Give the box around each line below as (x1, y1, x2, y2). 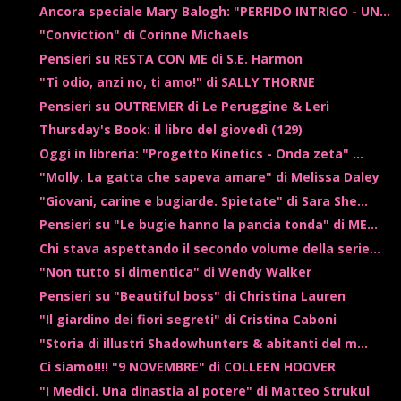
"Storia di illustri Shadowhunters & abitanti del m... (38, 334, 368, 352)
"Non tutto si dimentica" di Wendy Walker (38, 263, 311, 281)
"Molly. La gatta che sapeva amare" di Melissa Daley (38, 168, 380, 186)
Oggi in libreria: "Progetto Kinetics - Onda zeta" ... (38, 144, 363, 162)
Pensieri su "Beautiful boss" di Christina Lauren (38, 286, 346, 304)
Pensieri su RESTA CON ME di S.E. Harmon (38, 49, 303, 67)
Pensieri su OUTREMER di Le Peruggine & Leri (38, 97, 329, 115)
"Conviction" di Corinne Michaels (38, 26, 249, 44)
